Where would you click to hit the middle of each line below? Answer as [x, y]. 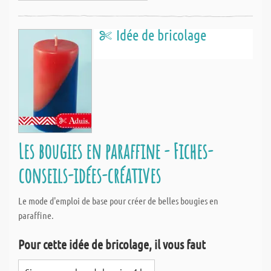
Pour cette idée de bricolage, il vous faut [112, 244]
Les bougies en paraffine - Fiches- [116, 151]
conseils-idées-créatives [90, 175]
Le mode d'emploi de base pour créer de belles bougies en [118, 201]
